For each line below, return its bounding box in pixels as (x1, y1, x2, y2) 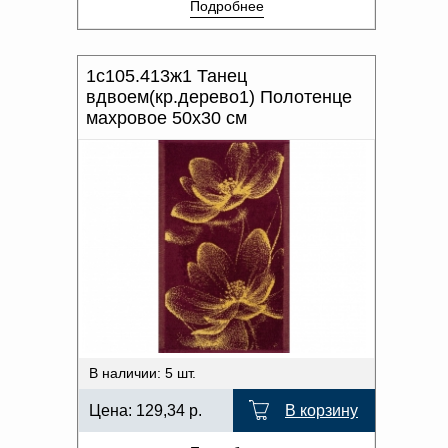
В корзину (285, 402, 358, 419)
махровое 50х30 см (86, 108, 247, 128)
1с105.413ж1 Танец (86, 66, 247, 86)
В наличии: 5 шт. (89, 365, 196, 381)
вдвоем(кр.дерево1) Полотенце (86, 87, 352, 107)
